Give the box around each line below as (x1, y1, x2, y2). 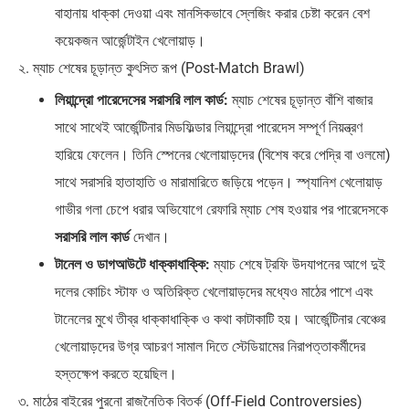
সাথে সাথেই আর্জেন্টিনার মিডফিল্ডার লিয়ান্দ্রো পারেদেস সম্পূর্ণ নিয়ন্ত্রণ (55, 118, 362, 136)
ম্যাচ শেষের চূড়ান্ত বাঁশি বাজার (228, 90, 372, 109)
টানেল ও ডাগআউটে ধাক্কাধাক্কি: (55, 255, 210, 273)
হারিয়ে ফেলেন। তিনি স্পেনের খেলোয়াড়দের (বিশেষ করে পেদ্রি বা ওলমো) (55, 145, 391, 163)
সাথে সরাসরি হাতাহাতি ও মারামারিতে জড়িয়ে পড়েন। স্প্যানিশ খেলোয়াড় (55, 173, 383, 191)
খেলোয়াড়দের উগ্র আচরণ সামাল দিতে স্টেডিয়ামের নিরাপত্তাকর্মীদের (55, 337, 365, 355)
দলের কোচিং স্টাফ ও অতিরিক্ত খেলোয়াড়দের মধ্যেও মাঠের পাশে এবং (55, 282, 373, 300)
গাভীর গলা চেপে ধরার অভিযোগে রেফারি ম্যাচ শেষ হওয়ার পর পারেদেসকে (55, 200, 388, 218)
